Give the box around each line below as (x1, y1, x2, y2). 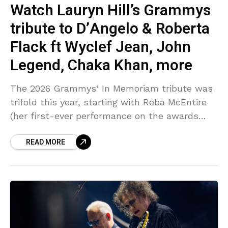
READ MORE (26, 137, 65, 148)
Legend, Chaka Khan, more (10, 54, 192, 77)
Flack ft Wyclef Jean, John (10, 36, 191, 59)
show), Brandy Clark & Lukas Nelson (10, 124, 170, 135)
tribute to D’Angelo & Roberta (10, 18, 210, 41)
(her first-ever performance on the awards (10, 110, 198, 122)
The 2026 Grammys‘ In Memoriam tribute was (10, 83, 213, 94)
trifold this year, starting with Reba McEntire (10, 97, 207, 108)
